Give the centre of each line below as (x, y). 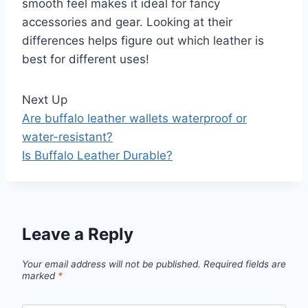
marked (40, 276)
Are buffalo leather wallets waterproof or (134, 118)
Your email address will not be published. (111, 264)
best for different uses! (86, 59)
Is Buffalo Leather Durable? (97, 155)
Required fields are (245, 264)
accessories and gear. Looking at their (127, 22)
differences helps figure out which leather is (143, 40)
